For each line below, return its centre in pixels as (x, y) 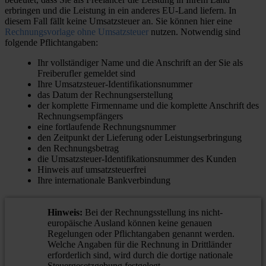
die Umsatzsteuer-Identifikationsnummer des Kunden (137, 159)
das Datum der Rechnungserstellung (105, 95)
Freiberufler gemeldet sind (86, 74)
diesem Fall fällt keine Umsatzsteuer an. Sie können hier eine (118, 21)
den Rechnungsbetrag (78, 148)
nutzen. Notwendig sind (194, 32)
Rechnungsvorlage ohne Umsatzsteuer (77, 32)
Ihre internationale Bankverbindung (104, 180)
